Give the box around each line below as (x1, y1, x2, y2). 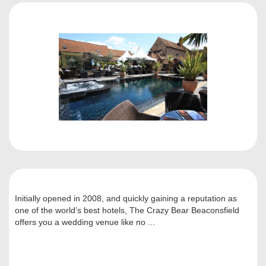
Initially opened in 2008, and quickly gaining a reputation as (15, 194, 237, 204)
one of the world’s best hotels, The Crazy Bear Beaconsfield (15, 205, 239, 216)
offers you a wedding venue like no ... (15, 217, 155, 227)
